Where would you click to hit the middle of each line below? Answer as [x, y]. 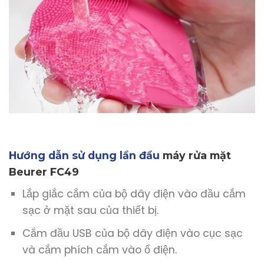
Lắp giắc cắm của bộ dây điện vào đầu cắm [134, 194]
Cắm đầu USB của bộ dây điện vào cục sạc [132, 233]
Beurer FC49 [44, 172]
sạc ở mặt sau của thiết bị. [90, 211]
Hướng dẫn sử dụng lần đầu [86, 156]
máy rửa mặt [197, 156]
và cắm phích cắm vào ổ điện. [99, 250]
